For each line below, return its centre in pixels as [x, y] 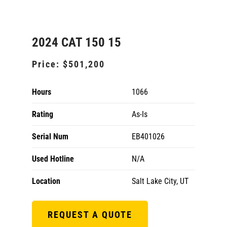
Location [46, 181]
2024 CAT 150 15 [77, 42]
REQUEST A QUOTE [90, 215]
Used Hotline [53, 159]
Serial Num [50, 137]
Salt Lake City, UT [160, 181]
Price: [47, 64]
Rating [43, 114]
